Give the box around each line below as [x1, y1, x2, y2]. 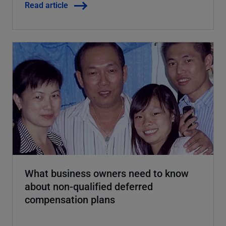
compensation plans [25, 193, 115, 206]
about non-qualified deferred [25, 180, 153, 193]
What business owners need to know [25, 166, 189, 180]
